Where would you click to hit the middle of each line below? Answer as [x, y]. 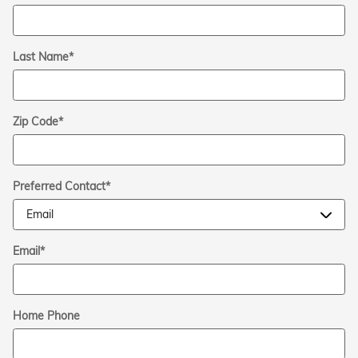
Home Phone [46, 316]
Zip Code [36, 122]
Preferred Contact [59, 187]
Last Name [41, 57]
